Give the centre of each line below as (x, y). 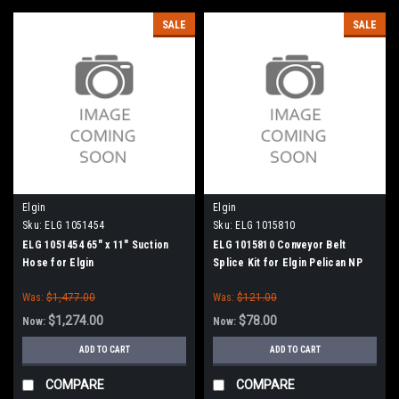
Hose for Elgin (58, 263)
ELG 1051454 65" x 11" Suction (96, 245)
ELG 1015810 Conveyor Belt (280, 245)
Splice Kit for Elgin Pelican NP (288, 263)
